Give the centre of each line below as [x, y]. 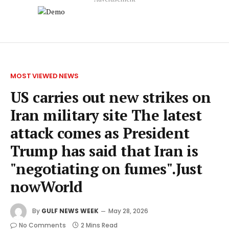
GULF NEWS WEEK [70, 211]
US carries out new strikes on [111, 97]
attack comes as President [100, 133]
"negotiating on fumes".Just [106, 169]
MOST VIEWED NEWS [44, 76]
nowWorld [47, 187]
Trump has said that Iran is [104, 151]
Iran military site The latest [106, 115]
